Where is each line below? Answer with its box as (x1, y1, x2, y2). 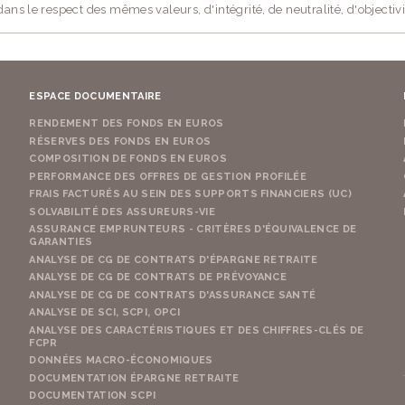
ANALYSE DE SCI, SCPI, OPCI (29, 306, 180, 319)
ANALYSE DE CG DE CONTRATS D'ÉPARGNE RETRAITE (29, 253, 318, 266)
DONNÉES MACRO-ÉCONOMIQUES (29, 354, 213, 367)
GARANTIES (29, 236, 93, 249)
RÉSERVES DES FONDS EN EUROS (29, 135, 212, 147)
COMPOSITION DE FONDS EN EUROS (29, 153, 227, 165)
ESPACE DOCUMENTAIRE (29, 89, 162, 102)
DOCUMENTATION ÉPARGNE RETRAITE (29, 372, 240, 384)
